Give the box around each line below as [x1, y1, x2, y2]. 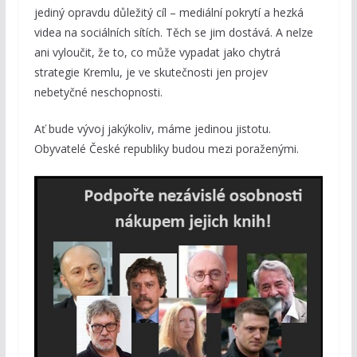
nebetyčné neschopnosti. [33, 84, 163, 100]
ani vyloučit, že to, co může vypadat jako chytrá [33, 44, 280, 60]
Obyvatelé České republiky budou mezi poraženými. [33, 140, 299, 156]
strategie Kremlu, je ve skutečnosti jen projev [33, 64, 268, 80]
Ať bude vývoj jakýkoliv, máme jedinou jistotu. [33, 120, 271, 136]
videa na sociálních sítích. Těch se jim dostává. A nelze [33, 24, 313, 40]
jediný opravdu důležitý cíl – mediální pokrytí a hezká [33, 4, 304, 20]
